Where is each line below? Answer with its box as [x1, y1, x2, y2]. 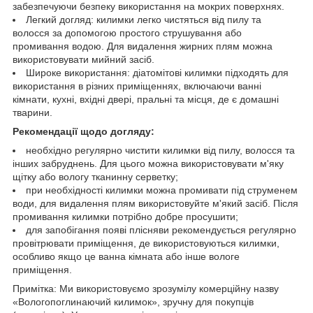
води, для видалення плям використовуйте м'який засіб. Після [13, 197, 298, 209]
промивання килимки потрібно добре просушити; [13, 210, 238, 222]
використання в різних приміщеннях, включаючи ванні [13, 80, 261, 92]
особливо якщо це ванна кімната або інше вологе [13, 250, 240, 262]
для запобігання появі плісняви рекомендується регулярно [26, 224, 296, 235]
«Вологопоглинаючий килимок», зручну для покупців [13, 296, 254, 307]
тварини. [13, 106, 52, 118]
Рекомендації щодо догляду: [13, 125, 154, 137]
